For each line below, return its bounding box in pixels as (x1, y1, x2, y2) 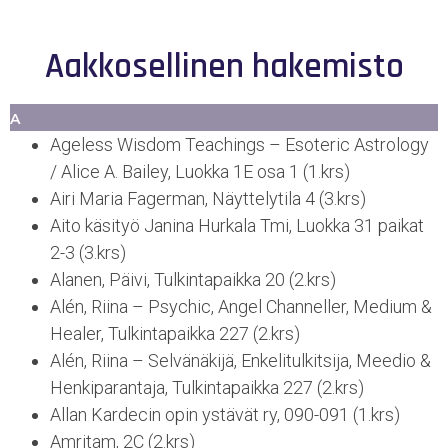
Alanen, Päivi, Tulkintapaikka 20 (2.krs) (50, 268, 336, 290)
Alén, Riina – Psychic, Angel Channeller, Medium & (50, 295, 432, 317)
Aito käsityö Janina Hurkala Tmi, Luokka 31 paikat (50, 214, 424, 236)
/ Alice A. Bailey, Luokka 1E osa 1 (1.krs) (50, 160, 350, 182)
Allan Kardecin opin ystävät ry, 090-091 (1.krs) (50, 403, 400, 425)
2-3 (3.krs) (50, 241, 126, 263)
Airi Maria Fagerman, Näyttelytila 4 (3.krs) (50, 187, 366, 209)
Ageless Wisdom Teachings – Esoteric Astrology (50, 133, 429, 155)
